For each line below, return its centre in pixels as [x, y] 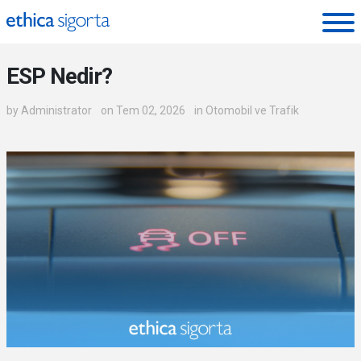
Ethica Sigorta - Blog [94, 45]
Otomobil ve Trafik [252, 110]
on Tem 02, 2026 [143, 110]
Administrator [56, 110]
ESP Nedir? [59, 76]
